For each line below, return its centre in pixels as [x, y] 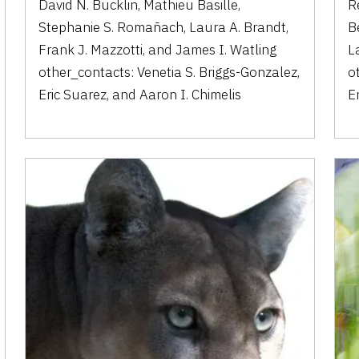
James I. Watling [226, 49]
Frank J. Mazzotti [91, 49]
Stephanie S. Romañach [111, 27]
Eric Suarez [73, 94]
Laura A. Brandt [238, 27]
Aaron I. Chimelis [191, 94]
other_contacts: [88, 72]
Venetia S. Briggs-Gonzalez [218, 72]
